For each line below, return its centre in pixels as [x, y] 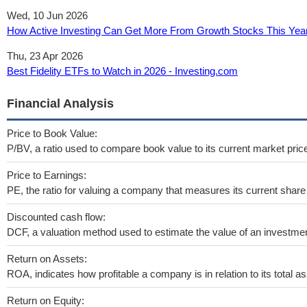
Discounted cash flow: [56, 217]
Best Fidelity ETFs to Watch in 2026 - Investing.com [122, 71]
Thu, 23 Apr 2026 [45, 56]
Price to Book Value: [52, 133]
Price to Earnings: [47, 175]
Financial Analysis [60, 103]
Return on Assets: [47, 259]
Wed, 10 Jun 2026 [47, 15]
